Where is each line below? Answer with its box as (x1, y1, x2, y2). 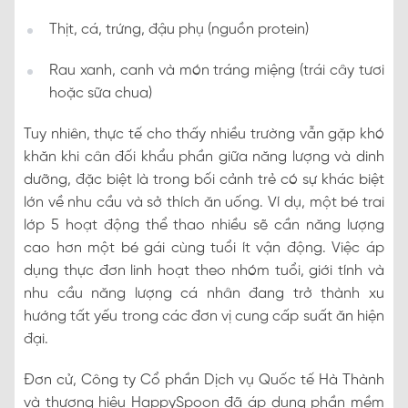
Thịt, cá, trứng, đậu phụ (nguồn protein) (49, 21, 309, 37)
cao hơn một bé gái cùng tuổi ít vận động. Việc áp (24, 240, 384, 256)
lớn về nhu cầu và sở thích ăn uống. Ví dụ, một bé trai (24, 194, 384, 210)
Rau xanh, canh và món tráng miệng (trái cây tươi (49, 62, 384, 78)
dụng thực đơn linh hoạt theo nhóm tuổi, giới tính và (24, 262, 384, 279)
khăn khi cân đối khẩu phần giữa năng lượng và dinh (24, 148, 384, 165)
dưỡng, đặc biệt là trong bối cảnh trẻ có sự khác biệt (24, 171, 384, 188)
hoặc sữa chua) (49, 85, 152, 101)
